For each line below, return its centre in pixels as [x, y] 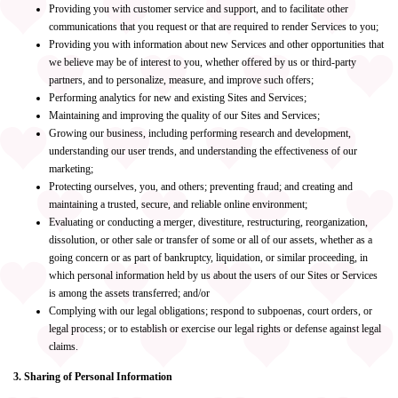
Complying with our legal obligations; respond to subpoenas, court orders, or [211, 311]
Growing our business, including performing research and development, [200, 133]
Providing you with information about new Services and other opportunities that [216, 44]
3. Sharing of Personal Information [93, 377]
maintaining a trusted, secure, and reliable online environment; [178, 204]
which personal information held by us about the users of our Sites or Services [213, 275]
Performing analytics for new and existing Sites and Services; [178, 98]
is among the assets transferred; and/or [129, 293]
